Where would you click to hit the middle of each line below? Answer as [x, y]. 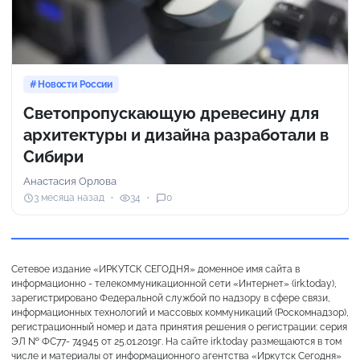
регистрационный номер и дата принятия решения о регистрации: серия [179, 327]
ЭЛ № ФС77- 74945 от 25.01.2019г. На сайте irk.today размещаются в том [176, 341]
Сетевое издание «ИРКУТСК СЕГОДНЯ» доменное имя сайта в [155, 269]
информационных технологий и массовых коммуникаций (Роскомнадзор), [180, 312]
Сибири [53, 156]
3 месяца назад [69, 198]
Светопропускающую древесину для [171, 113]
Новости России [75, 84]
